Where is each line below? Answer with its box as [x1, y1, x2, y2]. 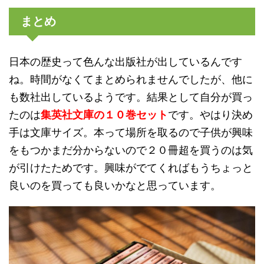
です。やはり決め [168, 108, 253, 121]
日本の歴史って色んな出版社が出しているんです [9, 55, 242, 68]
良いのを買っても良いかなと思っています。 [9, 179, 221, 192]
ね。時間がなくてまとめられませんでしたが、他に [9, 72, 253, 85]
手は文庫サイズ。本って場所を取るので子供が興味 [9, 126, 253, 138]
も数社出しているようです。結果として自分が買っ [9, 90, 253, 103]
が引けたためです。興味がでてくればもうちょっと [9, 161, 253, 174]
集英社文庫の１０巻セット [41, 108, 168, 121]
